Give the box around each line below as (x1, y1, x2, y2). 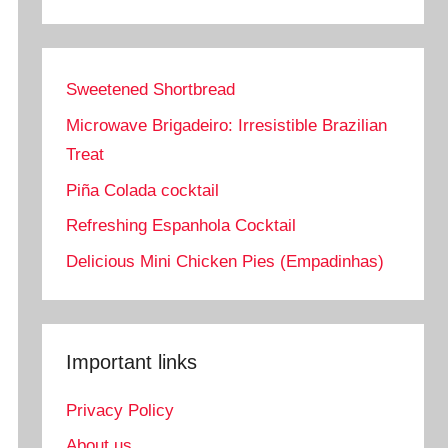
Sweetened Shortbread (66, 80, 236, 100)
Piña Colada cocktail (66, 180, 220, 200)
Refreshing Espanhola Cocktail (66, 216, 297, 236)
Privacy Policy (66, 400, 175, 420)
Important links (66, 351, 198, 374)
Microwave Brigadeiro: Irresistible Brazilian (66, 115, 388, 135)
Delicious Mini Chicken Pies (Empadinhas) (66, 252, 385, 272)
